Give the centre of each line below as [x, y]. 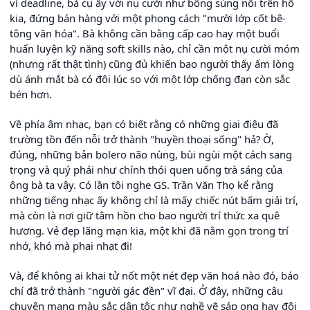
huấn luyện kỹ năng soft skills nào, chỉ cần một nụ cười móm [155, 49]
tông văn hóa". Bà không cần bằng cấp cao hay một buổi [145, 34]
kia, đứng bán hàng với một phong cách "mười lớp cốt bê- [148, 18]
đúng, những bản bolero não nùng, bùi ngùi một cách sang [151, 155]
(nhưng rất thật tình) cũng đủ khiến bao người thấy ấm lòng [152, 64]
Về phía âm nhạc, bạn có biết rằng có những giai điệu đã [144, 124]
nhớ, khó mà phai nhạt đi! [71, 246]
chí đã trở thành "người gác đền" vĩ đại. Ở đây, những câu [146, 291]
